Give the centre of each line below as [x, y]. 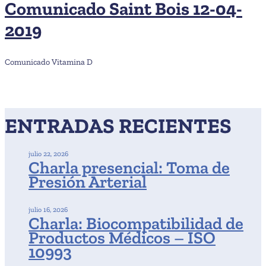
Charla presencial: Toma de [129, 167]
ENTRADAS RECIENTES [118, 126]
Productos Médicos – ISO [122, 237]
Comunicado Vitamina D [49, 62]
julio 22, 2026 [48, 154]
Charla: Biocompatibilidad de [136, 223]
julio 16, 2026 [48, 210]
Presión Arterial [88, 182]
